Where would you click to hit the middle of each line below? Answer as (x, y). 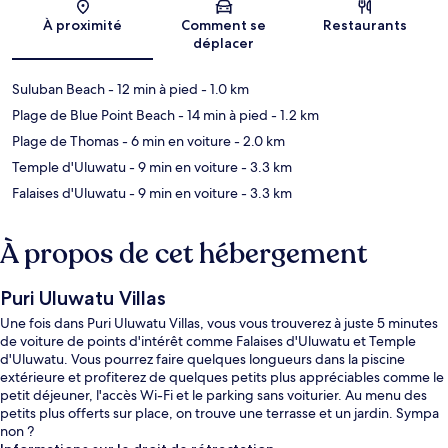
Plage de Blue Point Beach (93, 115)
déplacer (224, 43)
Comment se (224, 25)
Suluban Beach (58, 89)
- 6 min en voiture (175, 141)
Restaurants (365, 25)
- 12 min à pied (151, 89)
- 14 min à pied (221, 115)
